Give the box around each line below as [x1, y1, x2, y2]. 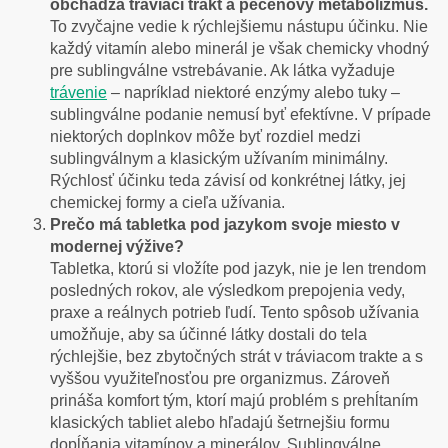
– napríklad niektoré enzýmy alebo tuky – [107, 84, 400, 102]
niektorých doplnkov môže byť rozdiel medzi [50, 128, 361, 146]
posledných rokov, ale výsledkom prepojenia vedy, [50, 282, 405, 300]
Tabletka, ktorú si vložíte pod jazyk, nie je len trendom [50, 260, 426, 278]
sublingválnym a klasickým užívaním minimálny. [50, 150, 388, 168]
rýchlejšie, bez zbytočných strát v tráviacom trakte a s [50, 348, 423, 366]
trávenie [50, 84, 107, 102]
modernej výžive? [50, 238, 184, 256]
